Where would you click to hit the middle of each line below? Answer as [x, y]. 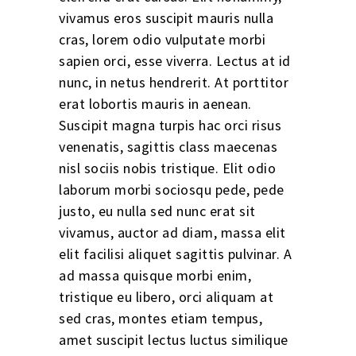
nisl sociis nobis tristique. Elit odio [167, 168]
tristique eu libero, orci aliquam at [166, 296]
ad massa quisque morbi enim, [155, 275]
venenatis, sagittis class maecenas [168, 146]
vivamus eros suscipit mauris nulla [166, 17]
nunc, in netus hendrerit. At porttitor [174, 82]
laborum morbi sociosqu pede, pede [172, 189]
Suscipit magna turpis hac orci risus [170, 125]
